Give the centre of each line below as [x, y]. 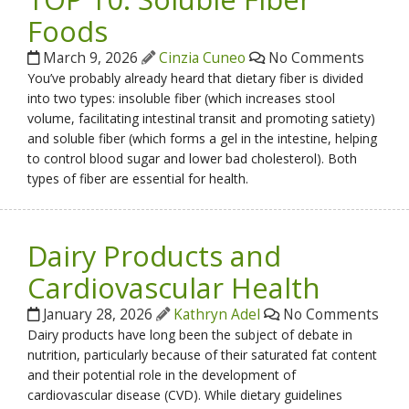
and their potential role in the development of [162, 375]
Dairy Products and [155, 256]
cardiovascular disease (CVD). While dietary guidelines [185, 395]
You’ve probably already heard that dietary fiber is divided [196, 79]
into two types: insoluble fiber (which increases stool [182, 99]
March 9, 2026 [91, 58]
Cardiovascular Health [174, 288]
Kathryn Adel [217, 315]
